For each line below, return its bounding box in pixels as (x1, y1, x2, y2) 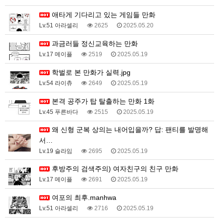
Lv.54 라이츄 (39, 80, 72, 87)
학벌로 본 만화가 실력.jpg (52, 68, 131, 76)
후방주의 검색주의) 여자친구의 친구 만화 (52, 165, 178, 173)
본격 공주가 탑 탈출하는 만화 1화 (52, 97, 154, 105)
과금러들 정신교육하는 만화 (52, 40, 138, 47)
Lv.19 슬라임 (39, 148, 72, 154)
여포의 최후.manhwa (52, 194, 116, 201)
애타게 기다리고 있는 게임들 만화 (52, 11, 155, 19)
